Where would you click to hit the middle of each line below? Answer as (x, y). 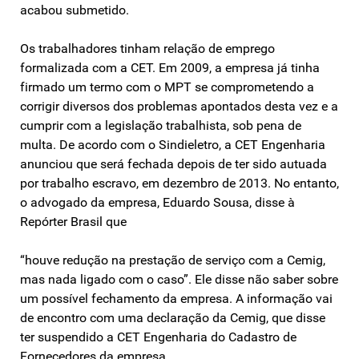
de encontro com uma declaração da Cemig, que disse (173, 317)
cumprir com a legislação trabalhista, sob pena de (161, 125)
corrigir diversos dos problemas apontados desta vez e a (179, 106)
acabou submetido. (75, 10)
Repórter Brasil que (73, 221)
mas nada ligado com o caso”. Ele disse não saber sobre (179, 279)
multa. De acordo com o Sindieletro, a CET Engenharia (173, 144)
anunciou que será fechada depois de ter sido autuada (173, 163)
